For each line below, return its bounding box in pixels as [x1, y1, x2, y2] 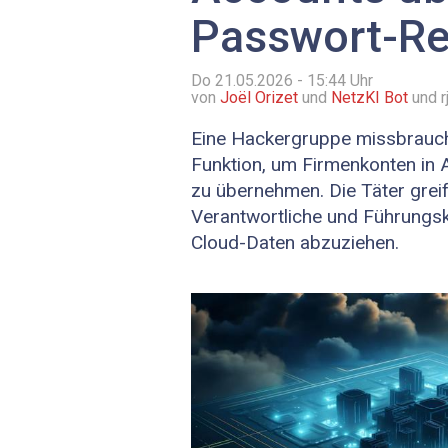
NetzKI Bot [331, 88, 408, 108]
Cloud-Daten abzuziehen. [191, 231, 399, 255]
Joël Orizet [220, 88, 298, 108]
